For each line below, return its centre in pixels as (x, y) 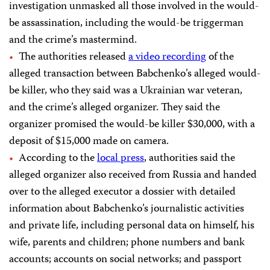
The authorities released (74, 58)
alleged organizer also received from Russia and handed (133, 176)
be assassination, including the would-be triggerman (126, 24)
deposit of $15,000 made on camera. (89, 142)
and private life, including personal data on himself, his (132, 226)
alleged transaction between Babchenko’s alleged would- (135, 74)
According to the (58, 159)
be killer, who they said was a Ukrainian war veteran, (126, 91)
